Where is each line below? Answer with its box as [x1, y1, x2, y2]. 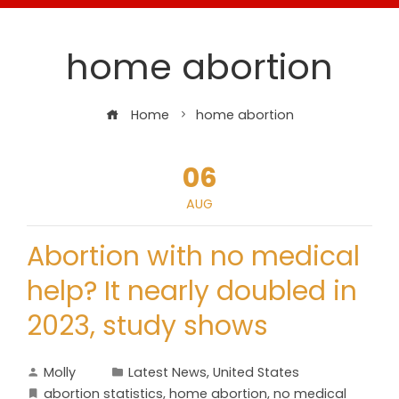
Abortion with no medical [27, 238, 360, 275]
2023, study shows [27, 307, 268, 345]
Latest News [128, 363, 207, 381]
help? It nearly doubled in [27, 273, 357, 310]
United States [213, 363, 299, 381]
